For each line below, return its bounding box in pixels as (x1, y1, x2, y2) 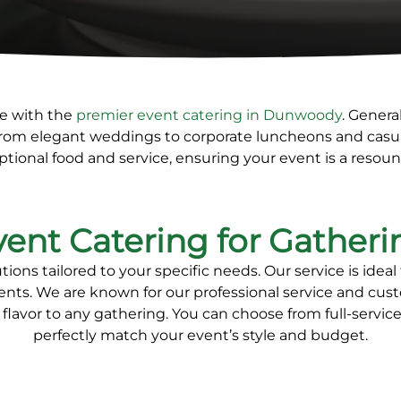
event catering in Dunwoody (137, 106, 342, 124)
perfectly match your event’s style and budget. (33, 327, 368, 345)
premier (76, 106, 137, 124)
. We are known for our (30, 284, 193, 302)
